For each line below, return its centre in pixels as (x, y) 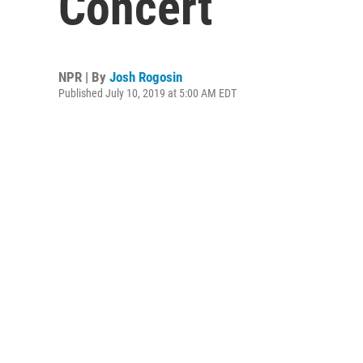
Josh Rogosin (146, 77)
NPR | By (84, 77)
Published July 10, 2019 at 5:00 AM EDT (147, 93)
